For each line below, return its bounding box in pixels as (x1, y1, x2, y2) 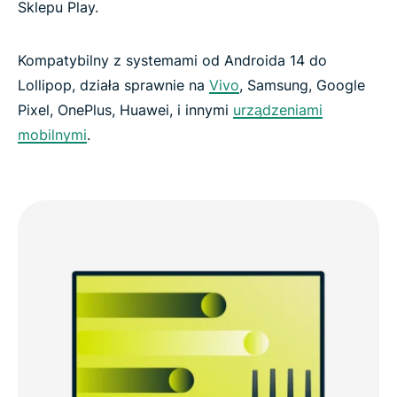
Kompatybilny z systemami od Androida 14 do (18, 51, 327, 70)
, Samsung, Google (239, 76, 365, 95)
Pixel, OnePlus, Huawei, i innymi (18, 101, 233, 120)
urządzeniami (233, 101, 323, 120)
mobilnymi (18, 126, 87, 144)
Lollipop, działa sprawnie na (18, 76, 209, 95)
